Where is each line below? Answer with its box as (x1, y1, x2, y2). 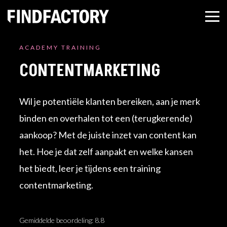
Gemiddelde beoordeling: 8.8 (19, 215, 105, 224)
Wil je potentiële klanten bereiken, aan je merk (19, 95, 201, 107)
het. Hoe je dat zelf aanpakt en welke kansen (19, 145, 194, 157)
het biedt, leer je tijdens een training (19, 162, 161, 174)
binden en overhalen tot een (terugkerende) (19, 112, 193, 124)
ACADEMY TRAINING (19, 43, 102, 51)
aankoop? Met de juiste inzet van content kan (19, 129, 197, 140)
